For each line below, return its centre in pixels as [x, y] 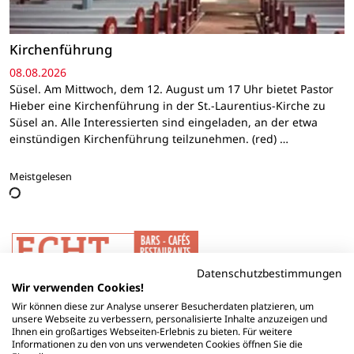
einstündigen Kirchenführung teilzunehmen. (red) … [149, 139]
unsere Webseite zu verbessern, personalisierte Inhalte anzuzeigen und [169, 319]
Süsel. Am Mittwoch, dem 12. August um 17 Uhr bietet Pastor [171, 89]
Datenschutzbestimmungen [269, 273]
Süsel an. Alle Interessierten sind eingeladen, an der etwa [164, 122]
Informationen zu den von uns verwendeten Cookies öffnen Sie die [157, 344]
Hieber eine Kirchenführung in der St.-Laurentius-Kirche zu [168, 106]
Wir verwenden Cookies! [78, 287]
